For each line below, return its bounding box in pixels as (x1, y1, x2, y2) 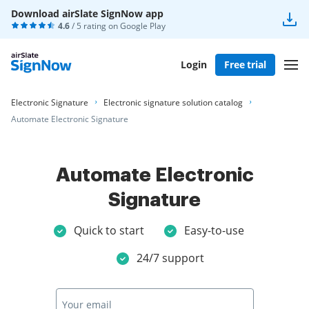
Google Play (120, 20, 166, 32)
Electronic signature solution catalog (103, 97, 243, 108)
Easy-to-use (184, 222, 244, 238)
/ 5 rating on (70, 20, 120, 32)
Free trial (224, 57, 266, 71)
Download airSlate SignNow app (11, 7, 163, 20)
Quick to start (74, 222, 144, 238)
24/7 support (137, 250, 204, 266)
